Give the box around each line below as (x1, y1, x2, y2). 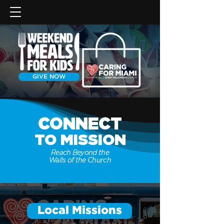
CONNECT (38, 116, 122, 133)
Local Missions (37, 205, 122, 216)
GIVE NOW (32, 73, 65, 79)
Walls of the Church (49, 157, 111, 164)
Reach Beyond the (51, 149, 109, 156)
